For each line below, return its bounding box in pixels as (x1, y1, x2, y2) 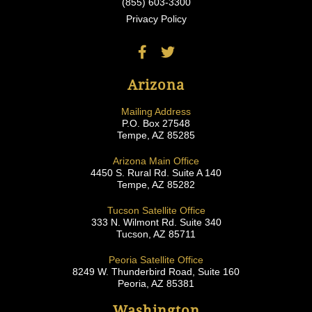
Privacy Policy (125, 13, 187, 25)
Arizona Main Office (113, 155, 199, 167)
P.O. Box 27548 (122, 118, 190, 130)
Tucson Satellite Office (107, 205, 205, 217)
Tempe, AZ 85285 (117, 130, 195, 141)
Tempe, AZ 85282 (117, 179, 195, 191)
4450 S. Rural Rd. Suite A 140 (91, 167, 221, 179)
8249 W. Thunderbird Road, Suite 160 (72, 266, 240, 278)
